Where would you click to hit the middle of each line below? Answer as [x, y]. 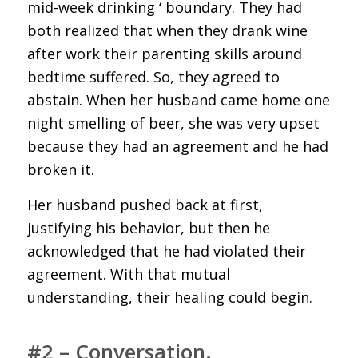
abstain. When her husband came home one [178, 100]
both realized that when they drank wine [167, 31]
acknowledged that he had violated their [166, 251]
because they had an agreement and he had [177, 147]
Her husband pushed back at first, [145, 205]
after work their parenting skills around [164, 54]
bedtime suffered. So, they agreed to [153, 77]
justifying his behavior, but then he [148, 228]
